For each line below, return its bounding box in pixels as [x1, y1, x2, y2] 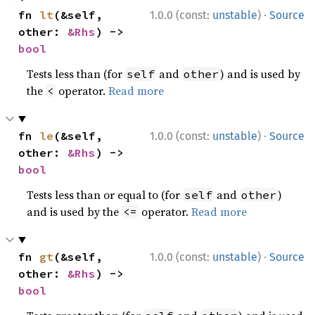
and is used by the [27, 203, 122, 219]
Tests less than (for [27, 65, 126, 82]
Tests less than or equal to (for [27, 186, 184, 202]
